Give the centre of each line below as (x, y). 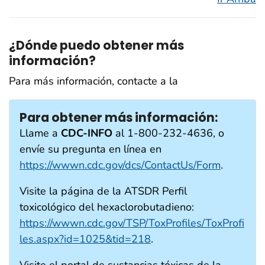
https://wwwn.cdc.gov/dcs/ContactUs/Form (120, 165)
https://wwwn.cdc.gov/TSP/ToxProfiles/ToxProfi (132, 223)
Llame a (40, 133)
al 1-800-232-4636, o (168, 133)
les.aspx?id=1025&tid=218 (85, 239)
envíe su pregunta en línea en (91, 149)
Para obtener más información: (119, 118)
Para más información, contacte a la (93, 81)
